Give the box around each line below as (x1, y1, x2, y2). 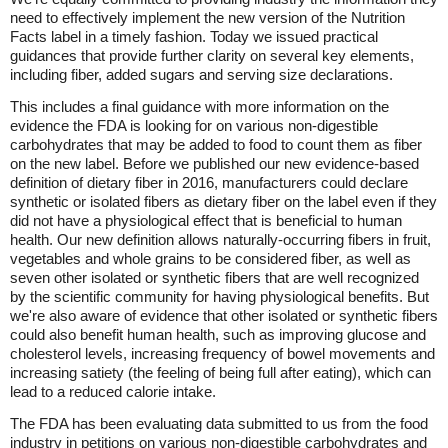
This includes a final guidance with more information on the (10, 98, 389, 115)
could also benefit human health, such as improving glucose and (10, 326, 426, 343)
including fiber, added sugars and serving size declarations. (10, 66, 393, 83)
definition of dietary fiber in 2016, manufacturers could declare (10, 174, 408, 191)
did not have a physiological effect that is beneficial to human (10, 212, 402, 229)
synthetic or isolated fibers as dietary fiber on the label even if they (10, 193, 437, 210)
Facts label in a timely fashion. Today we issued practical (10, 28, 378, 45)
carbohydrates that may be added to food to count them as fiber (10, 136, 422, 153)
